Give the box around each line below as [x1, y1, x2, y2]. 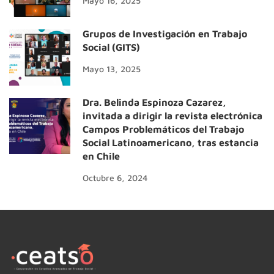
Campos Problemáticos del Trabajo [83, 123, 244, 135]
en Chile [83, 150, 120, 161]
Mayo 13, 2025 [83, 63, 141, 74]
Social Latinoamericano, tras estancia [83, 136, 259, 148]
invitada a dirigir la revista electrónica [83, 109, 262, 121]
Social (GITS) [83, 41, 140, 53]
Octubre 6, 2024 [83, 172, 147, 183]
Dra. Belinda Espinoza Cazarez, [83, 96, 226, 108]
